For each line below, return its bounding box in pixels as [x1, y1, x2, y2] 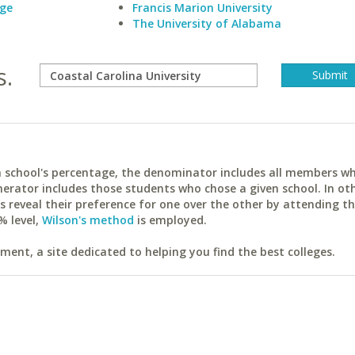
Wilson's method [42, 212, 134, 227]
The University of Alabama [132, 16, 281, 31]
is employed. [134, 212, 207, 227]
